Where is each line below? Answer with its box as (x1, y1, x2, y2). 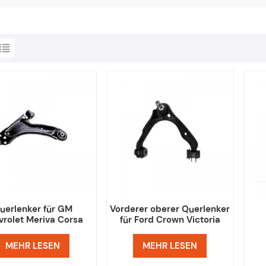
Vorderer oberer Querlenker (110, 203, 230, 216)
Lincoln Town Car (133, 224, 207, 237)
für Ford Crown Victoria (119, 214, 220, 226)
